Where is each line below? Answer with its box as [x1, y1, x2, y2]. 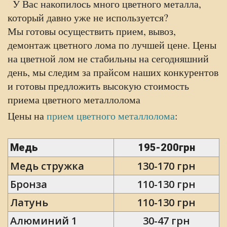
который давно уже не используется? [8, 11, 168, 24]
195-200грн [138, 141, 195, 154]
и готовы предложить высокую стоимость [8, 79, 189, 93]
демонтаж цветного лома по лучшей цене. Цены [8, 38, 216, 52]
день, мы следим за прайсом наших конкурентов [8, 65, 218, 79]
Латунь [10, 196, 48, 209]
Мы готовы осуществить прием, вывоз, [8, 24, 176, 38]
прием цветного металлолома [47, 109, 175, 123]
